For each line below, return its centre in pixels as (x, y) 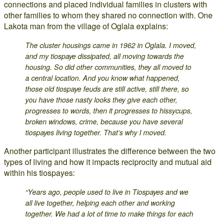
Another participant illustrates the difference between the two (110, 151)
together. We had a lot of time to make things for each (110, 214)
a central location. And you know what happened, (103, 78)
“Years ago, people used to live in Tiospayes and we (107, 192)
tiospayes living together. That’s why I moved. (96, 132)
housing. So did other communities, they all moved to (109, 67)
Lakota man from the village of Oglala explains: (86, 26)
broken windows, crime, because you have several (104, 121)
